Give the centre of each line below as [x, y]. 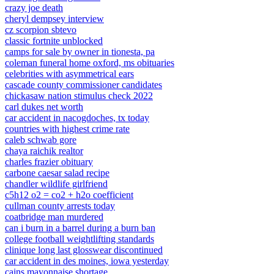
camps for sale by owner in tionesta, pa [80, 52]
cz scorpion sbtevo [41, 30]
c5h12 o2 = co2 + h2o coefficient [69, 195]
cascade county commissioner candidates [83, 85]
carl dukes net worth [44, 107]
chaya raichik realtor [44, 151]
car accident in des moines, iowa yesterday [87, 261]
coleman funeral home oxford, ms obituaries [90, 63]
